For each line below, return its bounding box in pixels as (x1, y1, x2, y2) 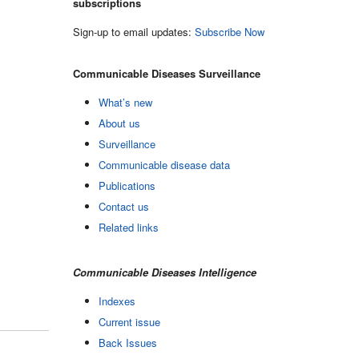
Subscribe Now (194, 23, 264, 39)
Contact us (98, 198, 149, 214)
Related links (98, 219, 159, 235)
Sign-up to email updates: (72, 23, 195, 39)
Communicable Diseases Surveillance (72, 65, 260, 81)
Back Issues (98, 334, 157, 350)
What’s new (98, 94, 152, 110)
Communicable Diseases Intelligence (72, 264, 256, 280)
